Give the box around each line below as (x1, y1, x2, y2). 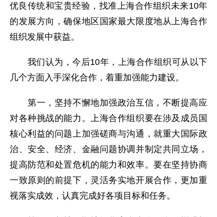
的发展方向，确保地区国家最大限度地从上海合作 (10, 16, 207, 27)
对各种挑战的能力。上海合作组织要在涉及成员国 (10, 113, 207, 124)
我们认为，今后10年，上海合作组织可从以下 (10, 57, 207, 67)
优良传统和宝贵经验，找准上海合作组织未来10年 (10, 1, 207, 11)
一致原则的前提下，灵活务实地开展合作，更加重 (10, 175, 207, 186)
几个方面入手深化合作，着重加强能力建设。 (10, 73, 184, 83)
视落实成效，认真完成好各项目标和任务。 (10, 191, 175, 201)
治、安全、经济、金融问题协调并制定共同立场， (10, 144, 207, 155)
